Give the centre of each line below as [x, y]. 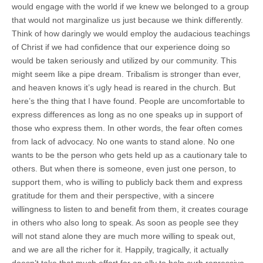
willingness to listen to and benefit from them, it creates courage [130, 209]
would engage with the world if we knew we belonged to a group [130, 6]
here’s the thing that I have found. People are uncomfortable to [128, 101]
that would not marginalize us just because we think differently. [127, 20]
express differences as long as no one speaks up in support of [127, 114]
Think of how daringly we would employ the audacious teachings [131, 33]
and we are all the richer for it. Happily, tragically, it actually [120, 249]
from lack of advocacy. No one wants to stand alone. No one [123, 141]
